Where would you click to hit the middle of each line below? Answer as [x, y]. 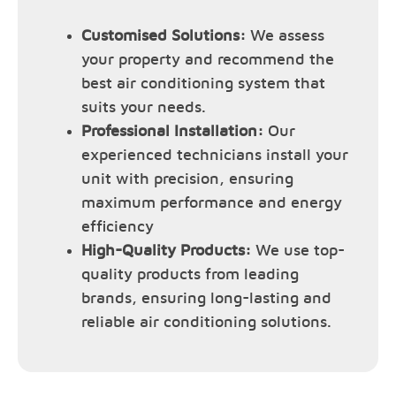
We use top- [300, 251]
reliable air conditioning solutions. [206, 322]
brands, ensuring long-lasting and [206, 298]
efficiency [118, 227]
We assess [285, 36]
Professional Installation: [175, 131]
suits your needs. [144, 107]
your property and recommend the [208, 60]
